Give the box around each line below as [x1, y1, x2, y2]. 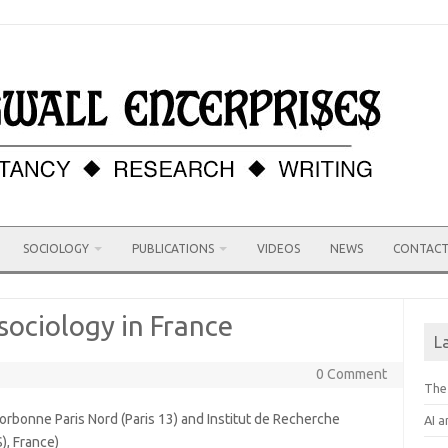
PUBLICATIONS [132, 242, 214, 255]
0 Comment [315, 366, 387, 382]
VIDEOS [257, 242, 300, 255]
